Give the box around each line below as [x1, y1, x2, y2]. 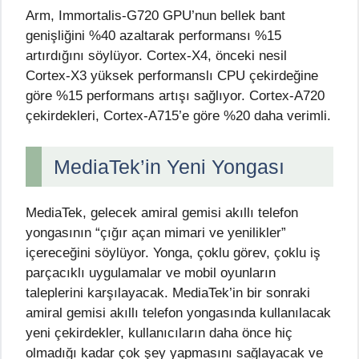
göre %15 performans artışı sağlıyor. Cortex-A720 [26, 88, 325, 104]
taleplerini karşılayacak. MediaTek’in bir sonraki [26, 284, 310, 301]
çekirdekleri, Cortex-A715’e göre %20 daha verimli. [26, 108, 331, 124]
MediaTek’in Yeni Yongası [54, 155, 284, 178]
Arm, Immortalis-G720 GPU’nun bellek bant [26, 8, 285, 24]
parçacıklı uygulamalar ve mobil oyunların [26, 264, 276, 280]
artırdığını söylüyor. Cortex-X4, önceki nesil [26, 48, 287, 64]
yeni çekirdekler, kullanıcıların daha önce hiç [26, 325, 292, 341]
